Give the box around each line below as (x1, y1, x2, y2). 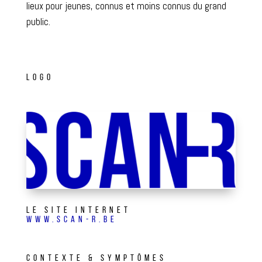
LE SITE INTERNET (26, 205, 131, 215)
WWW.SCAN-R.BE (26, 215, 118, 225)
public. (26, 15, 50, 28)
